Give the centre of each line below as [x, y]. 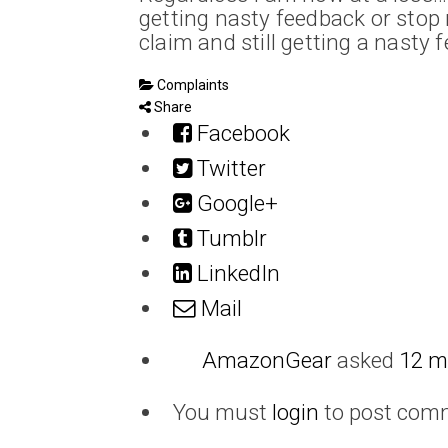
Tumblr [229, 237]
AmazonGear [266, 359]
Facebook [240, 132]
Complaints [191, 84]
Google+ [234, 202]
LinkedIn [235, 272]
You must [222, 411]
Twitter [228, 167]
